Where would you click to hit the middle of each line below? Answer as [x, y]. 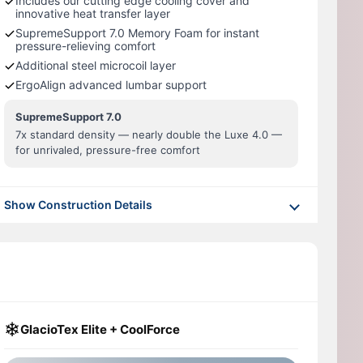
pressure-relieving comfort [86, 46]
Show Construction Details [79, 205]
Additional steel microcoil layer [96, 65]
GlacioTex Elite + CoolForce [100, 330]
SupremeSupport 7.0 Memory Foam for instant [138, 33]
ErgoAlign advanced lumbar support [111, 85]
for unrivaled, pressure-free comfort [108, 150]
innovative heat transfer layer [93, 13]
